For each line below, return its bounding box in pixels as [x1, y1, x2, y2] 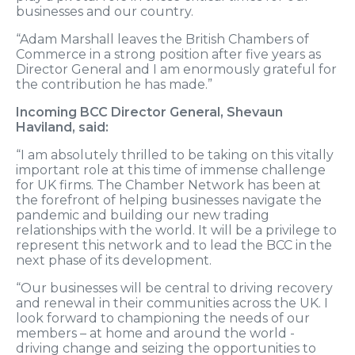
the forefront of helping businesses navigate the [16, 193, 322, 208]
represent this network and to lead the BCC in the [16, 238, 332, 254]
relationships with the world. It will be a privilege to [16, 223, 337, 239]
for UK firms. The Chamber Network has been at [16, 177, 321, 193]
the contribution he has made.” [16, 77, 212, 93]
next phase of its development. [16, 253, 212, 269]
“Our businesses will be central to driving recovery [16, 281, 333, 296]
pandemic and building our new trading [16, 208, 269, 223]
